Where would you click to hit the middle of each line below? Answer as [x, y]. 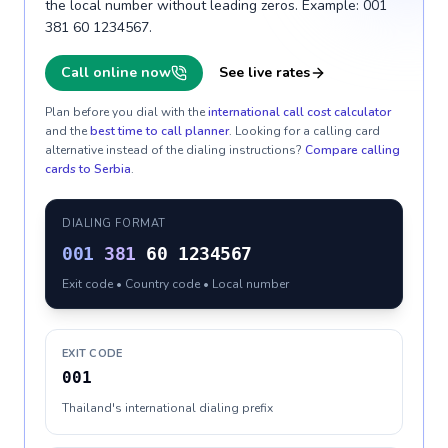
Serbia [112, 169]
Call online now [116, 72]
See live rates [264, 72]
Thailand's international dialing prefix [167, 408]
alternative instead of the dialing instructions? [173, 150]
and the [66, 131]
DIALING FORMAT [114, 223]
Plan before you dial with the [125, 112]
